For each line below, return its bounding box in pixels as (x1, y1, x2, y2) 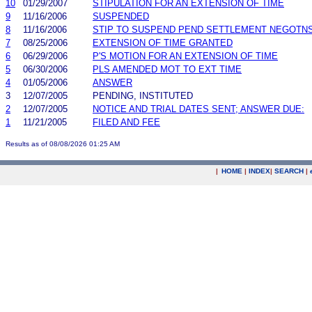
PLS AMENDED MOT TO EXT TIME (93, 63, 242, 75)
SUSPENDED (93, 10, 149, 22)
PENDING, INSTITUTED (93, 90, 193, 101)
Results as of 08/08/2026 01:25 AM (6, 139, 120, 148)
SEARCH (274, 167, 304, 175)
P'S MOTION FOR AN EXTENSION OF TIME (93, 50, 278, 61)
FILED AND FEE (93, 116, 160, 127)
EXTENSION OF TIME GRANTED (93, 37, 233, 48)
